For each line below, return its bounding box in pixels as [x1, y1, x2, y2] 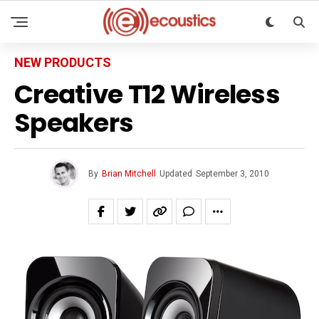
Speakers [14, 105, 134, 141]
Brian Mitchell [102, 169, 156, 179]
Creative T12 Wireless [14, 76, 280, 113]
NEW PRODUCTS [14, 55, 111, 70]
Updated [159, 169, 192, 179]
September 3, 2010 [196, 169, 269, 179]
